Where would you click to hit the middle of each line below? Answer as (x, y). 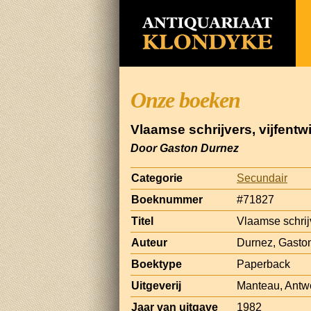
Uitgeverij (156, 285)
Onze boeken (185, 100)
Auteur (149, 242)
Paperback (263, 264)
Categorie (157, 178)
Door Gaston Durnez (185, 148)
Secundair (262, 178)
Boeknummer (167, 199)
